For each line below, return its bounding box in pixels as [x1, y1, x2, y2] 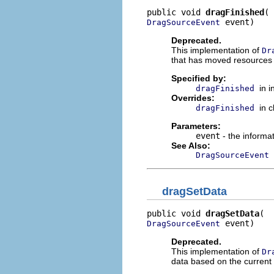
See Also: [171, 140, 210, 150]
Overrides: [171, 92, 215, 103]
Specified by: [171, 73, 226, 83]
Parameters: [171, 120, 221, 131]
